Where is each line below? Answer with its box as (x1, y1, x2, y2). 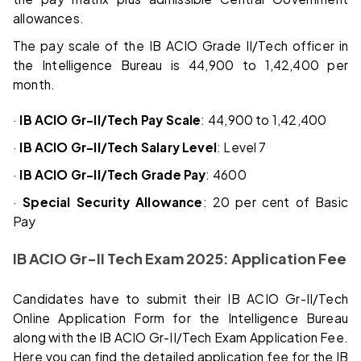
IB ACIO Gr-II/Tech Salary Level (19, 139, 217, 155)
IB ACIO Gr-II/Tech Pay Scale (19, 111, 201, 127)
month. (13, 76, 56, 92)
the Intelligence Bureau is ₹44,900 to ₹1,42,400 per (13, 56, 348, 73)
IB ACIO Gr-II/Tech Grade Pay (19, 166, 206, 182)
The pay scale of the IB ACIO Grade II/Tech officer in (13, 37, 348, 53)
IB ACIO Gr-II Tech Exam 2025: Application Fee (13, 248, 346, 268)
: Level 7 (216, 139, 267, 155)
